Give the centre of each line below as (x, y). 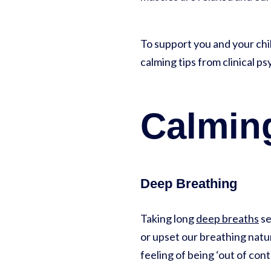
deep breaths (227, 219)
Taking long (168, 219)
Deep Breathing (189, 184)
